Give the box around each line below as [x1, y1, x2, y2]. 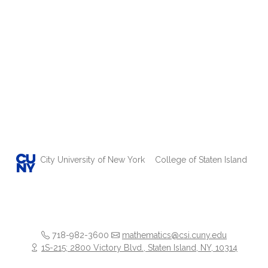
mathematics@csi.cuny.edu [122, 230, 227, 240]
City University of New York [40, 154, 145, 165]
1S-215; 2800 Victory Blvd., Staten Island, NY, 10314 [41, 243, 237, 252]
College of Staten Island [154, 154, 247, 165]
